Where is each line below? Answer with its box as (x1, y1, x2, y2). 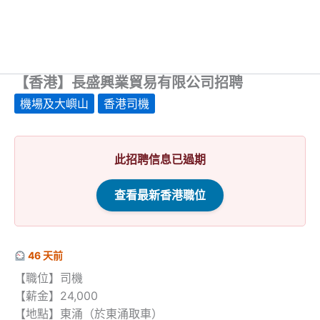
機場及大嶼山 (20, 96, 89, 111)
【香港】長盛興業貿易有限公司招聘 (14, 74, 243, 92)
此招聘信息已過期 (114, 152, 206, 167)
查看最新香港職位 (114, 188, 206, 203)
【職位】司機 (14, 271, 83, 286)
